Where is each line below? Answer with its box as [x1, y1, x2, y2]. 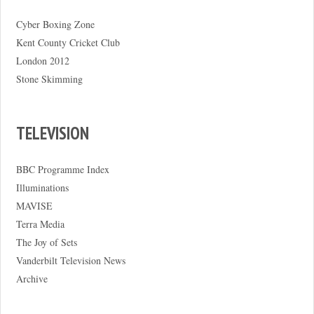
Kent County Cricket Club [15, 35, 120, 49]
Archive [15, 271, 48, 285]
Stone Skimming [15, 71, 83, 86]
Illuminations [15, 180, 69, 194]
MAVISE [15, 198, 53, 212]
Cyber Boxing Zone [15, 17, 95, 31]
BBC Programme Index [15, 162, 109, 176]
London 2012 [15, 53, 69, 67]
